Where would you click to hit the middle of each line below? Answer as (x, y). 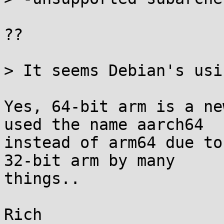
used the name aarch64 (104, 124)
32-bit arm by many (89, 160)
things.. (42, 178)
